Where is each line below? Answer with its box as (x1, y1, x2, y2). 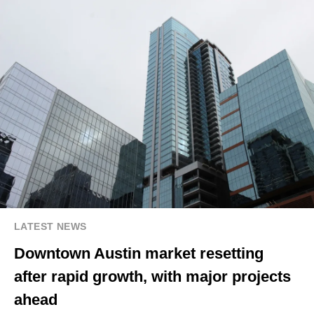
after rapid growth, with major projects (14, 268, 291, 286)
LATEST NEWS (14, 221, 87, 233)
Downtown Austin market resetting (14, 245, 264, 263)
